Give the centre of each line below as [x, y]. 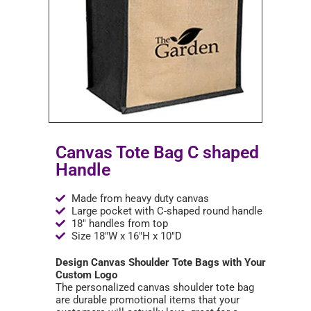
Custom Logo [86, 275]
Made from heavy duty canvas [140, 199]
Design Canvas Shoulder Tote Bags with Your [161, 262]
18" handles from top [119, 224]
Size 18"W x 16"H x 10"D [126, 236]
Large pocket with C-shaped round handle [167, 211]
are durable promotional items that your [148, 300]
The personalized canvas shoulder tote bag [155, 287]
